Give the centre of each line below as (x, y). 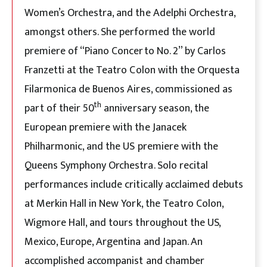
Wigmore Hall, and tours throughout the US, (122, 223)
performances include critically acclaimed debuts (134, 184)
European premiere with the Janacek (105, 127)
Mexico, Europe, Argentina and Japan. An (114, 242)
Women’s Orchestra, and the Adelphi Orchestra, (130, 13)
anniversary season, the (155, 108)
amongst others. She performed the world (120, 32)
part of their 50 (60, 108)
